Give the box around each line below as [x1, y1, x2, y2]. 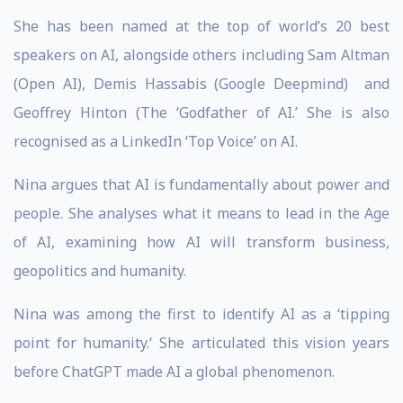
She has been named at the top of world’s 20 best [13, 16, 390, 36]
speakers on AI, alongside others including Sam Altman [13, 45, 390, 65]
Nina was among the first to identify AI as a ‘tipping [13, 304, 390, 324]
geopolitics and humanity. [13, 261, 186, 281]
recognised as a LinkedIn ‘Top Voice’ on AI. [13, 131, 298, 151]
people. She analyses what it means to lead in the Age [13, 203, 390, 223]
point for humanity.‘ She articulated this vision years [13, 333, 390, 353]
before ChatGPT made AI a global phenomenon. [13, 362, 335, 381]
